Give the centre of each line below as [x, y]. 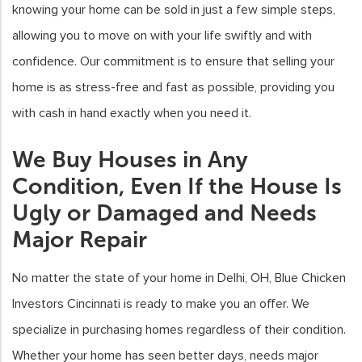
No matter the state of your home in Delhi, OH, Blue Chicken [179, 278]
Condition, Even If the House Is [177, 187]
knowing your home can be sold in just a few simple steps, [174, 10]
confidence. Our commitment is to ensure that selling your [173, 62]
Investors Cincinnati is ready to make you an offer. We [161, 304]
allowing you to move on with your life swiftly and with [162, 36]
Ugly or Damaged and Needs [164, 213]
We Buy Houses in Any [130, 160]
